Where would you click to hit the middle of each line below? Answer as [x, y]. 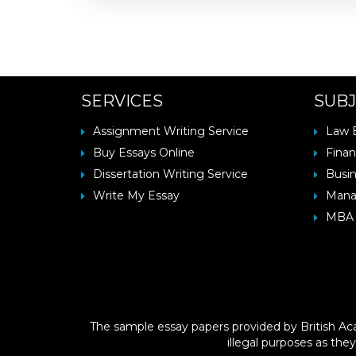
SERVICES [122, 101]
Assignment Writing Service [171, 131]
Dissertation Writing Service [170, 174]
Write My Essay [136, 195]
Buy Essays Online [144, 153]
